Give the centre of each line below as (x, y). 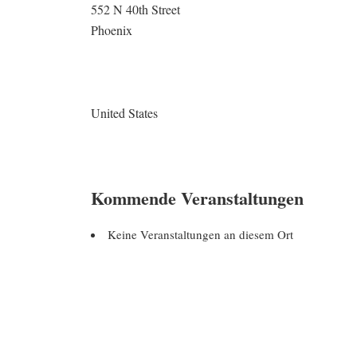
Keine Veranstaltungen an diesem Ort (200, 234)
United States (124, 113)
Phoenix (112, 30)
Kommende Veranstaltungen (197, 198)
